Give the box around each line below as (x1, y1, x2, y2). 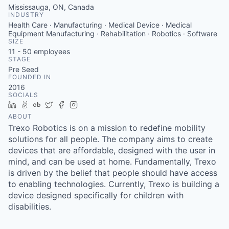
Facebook (69, 100, 102, 109)
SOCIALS (8, 91, 38, 99)
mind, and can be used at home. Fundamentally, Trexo (8, 156, 216, 167)
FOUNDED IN (8, 73, 51, 81)
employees (32, 47, 70, 56)
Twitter (57, 100, 80, 109)
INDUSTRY (8, 11, 44, 18)
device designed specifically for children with (8, 190, 184, 200)
